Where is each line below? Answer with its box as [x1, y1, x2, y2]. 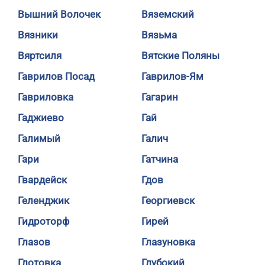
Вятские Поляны [141, 50, 219, 62]
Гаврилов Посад [18, 70, 95, 82]
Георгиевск [141, 195, 195, 206]
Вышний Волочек [18, 8, 101, 20]
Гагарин [141, 91, 178, 103]
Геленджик [18, 195, 69, 206]
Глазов [18, 236, 50, 248]
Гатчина [141, 153, 178, 165]
